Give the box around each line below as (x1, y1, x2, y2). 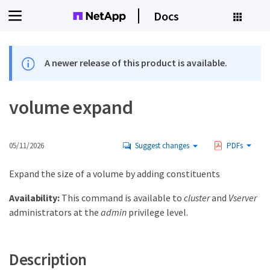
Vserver (228, 192, 257, 204)
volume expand (9, 95, 134, 120)
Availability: (9, 192, 60, 204)
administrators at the (9, 206, 101, 219)
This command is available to (59, 192, 184, 204)
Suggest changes (135, 140, 189, 151)
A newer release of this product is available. (45, 57, 228, 69)
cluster (183, 192, 210, 204)
